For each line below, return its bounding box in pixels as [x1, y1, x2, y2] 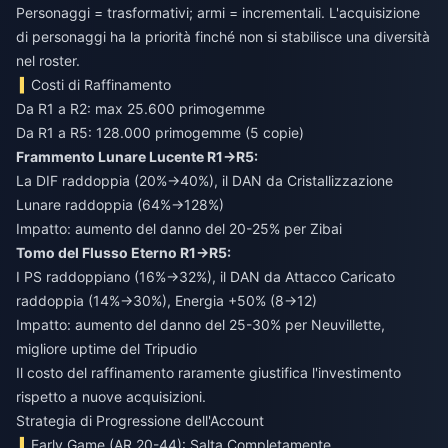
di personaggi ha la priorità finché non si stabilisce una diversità [16, 27, 430, 45]
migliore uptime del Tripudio [16, 339, 197, 357]
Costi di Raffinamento [31, 75, 172, 93]
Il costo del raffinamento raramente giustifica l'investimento [16, 363, 401, 381]
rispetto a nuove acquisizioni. [16, 387, 206, 405]
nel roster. [16, 51, 80, 69]
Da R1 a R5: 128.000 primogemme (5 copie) [16, 123, 304, 141]
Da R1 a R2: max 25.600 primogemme [16, 99, 265, 117]
